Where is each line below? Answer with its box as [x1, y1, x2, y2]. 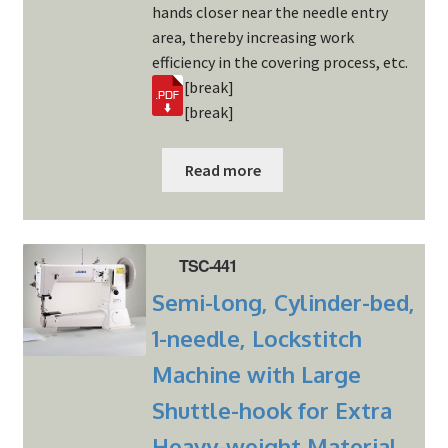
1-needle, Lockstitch [151, 323, 362, 352]
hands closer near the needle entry [151, 2, 388, 22]
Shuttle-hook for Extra [151, 395, 392, 424]
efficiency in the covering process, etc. [151, 52, 408, 72]
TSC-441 [179, 254, 238, 278]
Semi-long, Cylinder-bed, [151, 287, 415, 316]
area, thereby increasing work [151, 27, 354, 47]
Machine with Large [151, 359, 361, 388]
